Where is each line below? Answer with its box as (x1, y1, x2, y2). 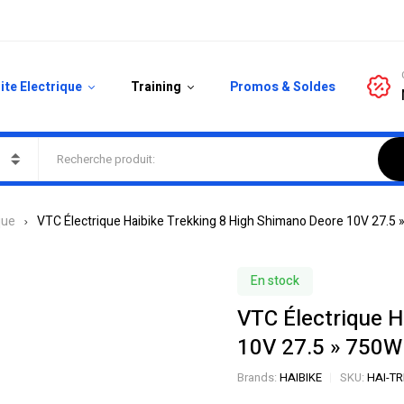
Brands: (236, 369, 280, 386)
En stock (250, 271, 299, 290)
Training (131, 77, 182, 96)
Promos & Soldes (230, 77, 336, 96)
